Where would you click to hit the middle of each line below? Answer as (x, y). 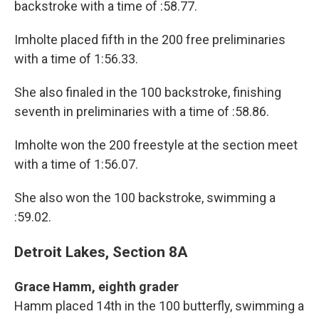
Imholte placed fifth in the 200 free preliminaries (150, 40)
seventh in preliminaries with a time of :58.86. (142, 112)
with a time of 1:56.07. (76, 164)
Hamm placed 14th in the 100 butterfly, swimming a (159, 306)
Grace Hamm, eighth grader (96, 287)
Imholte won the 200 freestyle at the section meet (156, 145)
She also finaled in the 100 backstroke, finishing (148, 93)
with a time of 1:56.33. (76, 59)
